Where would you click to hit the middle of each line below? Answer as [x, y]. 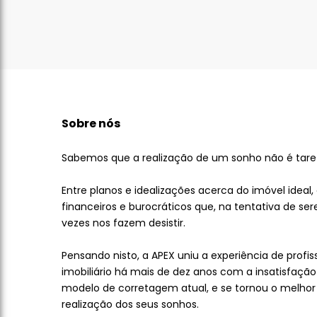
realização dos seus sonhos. [130, 304]
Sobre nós [91, 123]
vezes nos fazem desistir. [123, 223]
